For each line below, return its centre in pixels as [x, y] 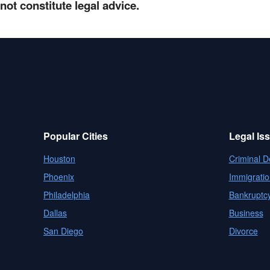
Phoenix [59, 177]
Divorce [243, 231]
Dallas [55, 213]
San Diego [63, 231]
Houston [59, 159]
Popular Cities [76, 136]
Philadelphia [67, 195]
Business [246, 213]
